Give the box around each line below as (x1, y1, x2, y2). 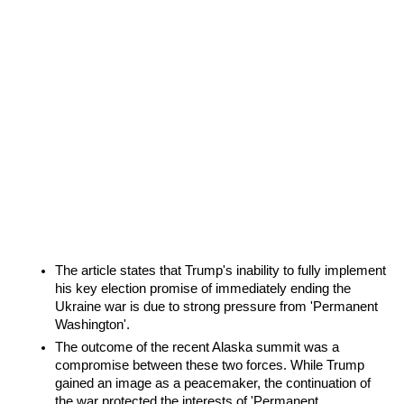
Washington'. (55, 317, 131, 333)
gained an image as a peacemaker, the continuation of (55, 376, 372, 391)
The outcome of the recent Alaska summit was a (55, 340, 340, 355)
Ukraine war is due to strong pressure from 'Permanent (55, 299, 379, 315)
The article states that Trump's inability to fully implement (55, 263, 387, 279)
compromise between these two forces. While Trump (55, 358, 365, 373)
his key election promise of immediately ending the (55, 281, 352, 297)
